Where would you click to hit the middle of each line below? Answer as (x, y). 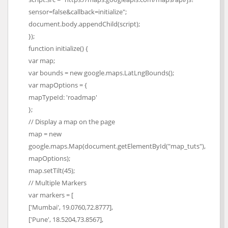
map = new (45, 134)
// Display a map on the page (72, 122)
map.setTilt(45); (52, 170)
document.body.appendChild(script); (84, 24)
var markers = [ (51, 195)
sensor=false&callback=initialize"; (78, 12)
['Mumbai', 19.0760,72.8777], (71, 207)
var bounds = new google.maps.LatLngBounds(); (101, 73)
